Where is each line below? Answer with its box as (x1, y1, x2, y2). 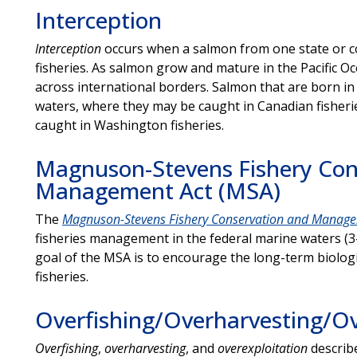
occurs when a (104, 39, 190, 57)
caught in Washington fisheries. (34, 116, 224, 134)
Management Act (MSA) (34, 175, 280, 206)
